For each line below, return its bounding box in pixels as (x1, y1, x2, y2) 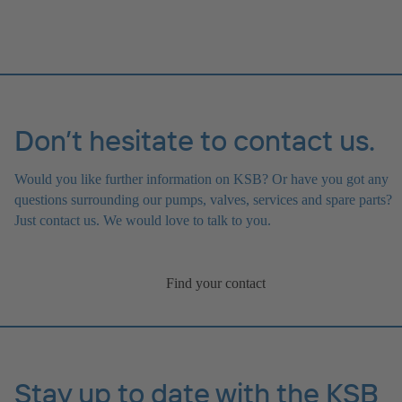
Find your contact (165, 275, 266, 292)
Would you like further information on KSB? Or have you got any (14, 171, 389, 188)
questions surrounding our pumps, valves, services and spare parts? (14, 192, 392, 208)
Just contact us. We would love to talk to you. (14, 213, 271, 229)
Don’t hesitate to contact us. (14, 122, 375, 159)
